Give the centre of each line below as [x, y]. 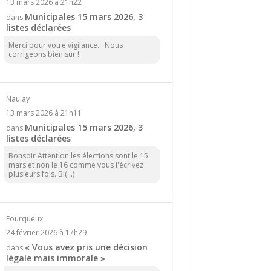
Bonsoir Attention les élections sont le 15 [78, 155]
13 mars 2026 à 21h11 [44, 113]
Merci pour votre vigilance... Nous [65, 45]
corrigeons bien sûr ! [44, 54]
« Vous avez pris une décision [86, 247]
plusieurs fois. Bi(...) [41, 174]
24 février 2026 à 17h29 [46, 232]
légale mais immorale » [55, 258]
